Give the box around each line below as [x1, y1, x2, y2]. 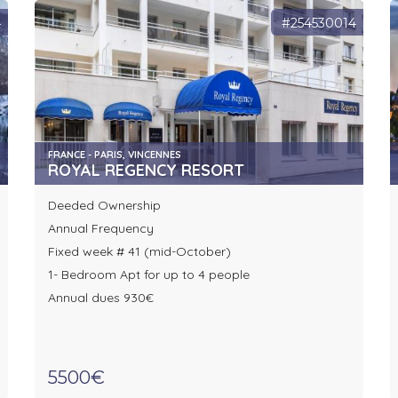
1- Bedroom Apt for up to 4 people [47, 267, 250, 283]
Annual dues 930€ [47, 290, 154, 306]
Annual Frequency [47, 220, 154, 237]
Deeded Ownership [47, 197, 161, 214]
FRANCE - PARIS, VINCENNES [47, 148, 181, 162]
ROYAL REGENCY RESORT [47, 160, 244, 181]
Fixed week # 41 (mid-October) [47, 243, 231, 260]
